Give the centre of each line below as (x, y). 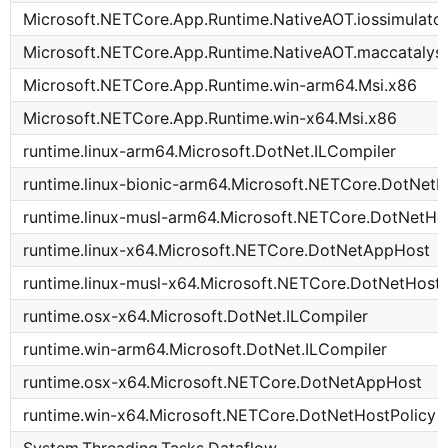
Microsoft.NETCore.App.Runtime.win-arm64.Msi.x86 (220, 85)
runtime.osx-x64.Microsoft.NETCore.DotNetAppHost (223, 382)
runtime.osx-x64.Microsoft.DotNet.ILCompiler (196, 316)
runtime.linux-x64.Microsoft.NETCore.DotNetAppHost (227, 250)
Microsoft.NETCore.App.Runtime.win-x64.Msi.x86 (210, 118)
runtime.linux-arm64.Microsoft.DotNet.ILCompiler (210, 151)
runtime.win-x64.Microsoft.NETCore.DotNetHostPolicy (230, 415)
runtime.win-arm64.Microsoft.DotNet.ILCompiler (205, 349)
